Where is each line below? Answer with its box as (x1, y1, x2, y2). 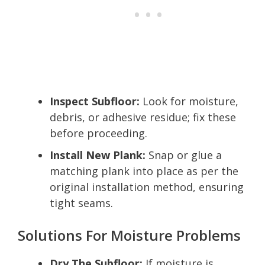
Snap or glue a (146, 147, 222, 162)
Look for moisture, (140, 93, 238, 108)
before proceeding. (50, 125, 147, 140)
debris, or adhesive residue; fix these (50, 109, 236, 124)
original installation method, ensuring (50, 179, 244, 194)
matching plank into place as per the (50, 163, 238, 178)
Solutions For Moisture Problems (18, 225, 241, 245)
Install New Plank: (50, 147, 146, 162)
